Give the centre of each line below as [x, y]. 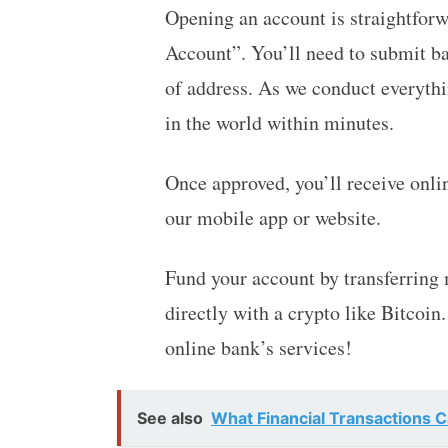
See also [170, 417]
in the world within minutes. [279, 122]
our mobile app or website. [276, 217]
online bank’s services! [258, 347]
